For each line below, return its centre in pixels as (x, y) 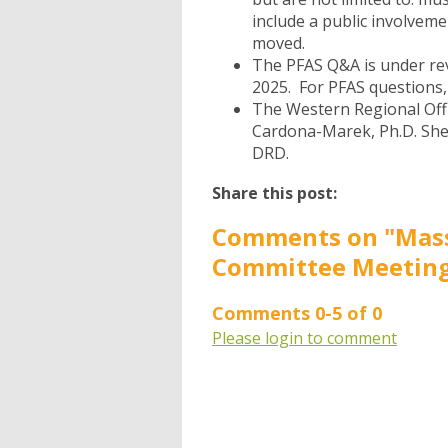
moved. (282, 43)
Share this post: (274, 193)
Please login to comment (304, 338)
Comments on (298, 237)
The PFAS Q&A (306, 65)
